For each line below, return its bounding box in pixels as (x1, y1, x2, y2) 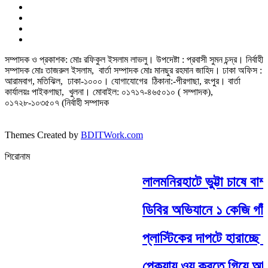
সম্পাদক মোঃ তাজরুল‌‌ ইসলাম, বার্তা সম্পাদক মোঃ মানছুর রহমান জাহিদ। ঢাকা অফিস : (5, 65, 262, 75)
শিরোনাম (5, 151, 30, 162)
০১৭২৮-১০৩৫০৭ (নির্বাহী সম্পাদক (5, 97, 109, 108)
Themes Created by (5, 129, 81, 140)
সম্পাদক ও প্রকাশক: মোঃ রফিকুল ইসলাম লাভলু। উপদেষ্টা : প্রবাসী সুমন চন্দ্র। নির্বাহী (5, 54, 263, 65)
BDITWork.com (81, 129, 143, 140)
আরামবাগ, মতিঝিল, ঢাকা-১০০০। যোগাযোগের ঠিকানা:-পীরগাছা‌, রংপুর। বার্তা (5, 75, 240, 86)
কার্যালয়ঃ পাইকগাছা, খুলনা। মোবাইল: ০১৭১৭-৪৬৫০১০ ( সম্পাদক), (5, 86, 213, 97)
